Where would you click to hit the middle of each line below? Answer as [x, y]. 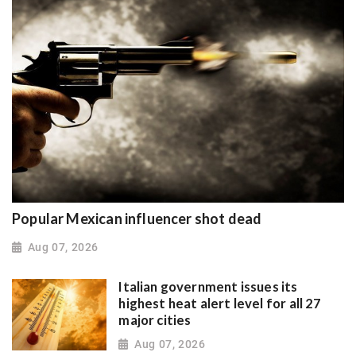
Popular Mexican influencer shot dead [137, 218]
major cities [155, 321]
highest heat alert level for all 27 [220, 304]
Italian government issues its [208, 287]
